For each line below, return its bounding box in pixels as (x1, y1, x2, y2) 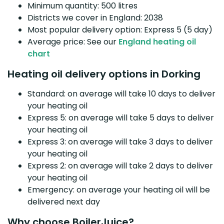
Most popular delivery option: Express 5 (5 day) (27, 23, 212, 35)
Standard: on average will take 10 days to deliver (27, 87, 215, 99)
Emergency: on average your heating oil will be (27, 183, 210, 195)
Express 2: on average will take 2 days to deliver (27, 159, 213, 171)
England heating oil (118, 35, 196, 47)
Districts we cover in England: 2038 (27, 11, 163, 23)
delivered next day (27, 195, 100, 207)
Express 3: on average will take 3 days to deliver (27, 135, 213, 147)
